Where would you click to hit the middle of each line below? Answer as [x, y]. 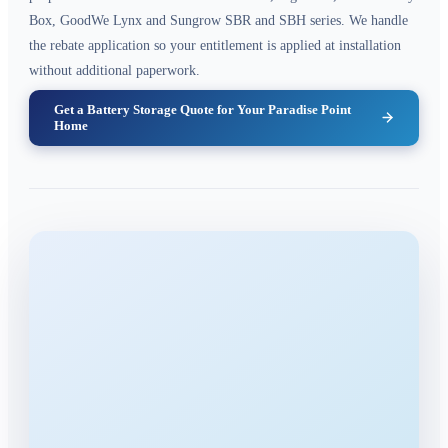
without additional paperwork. [114, 70]
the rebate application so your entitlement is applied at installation [215, 45]
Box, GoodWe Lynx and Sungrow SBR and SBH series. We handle [218, 20]
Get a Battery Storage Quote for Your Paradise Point [202, 109]
